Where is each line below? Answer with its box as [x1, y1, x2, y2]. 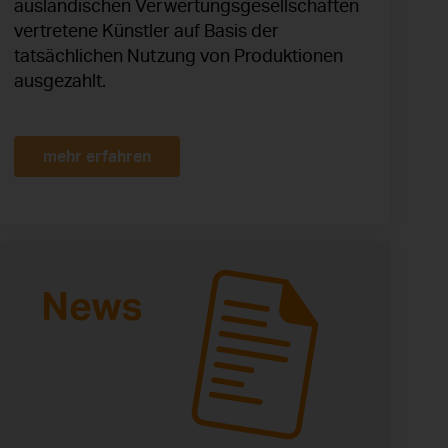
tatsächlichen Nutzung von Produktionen [14, 44, 343, 67]
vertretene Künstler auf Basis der [14, 19, 279, 42]
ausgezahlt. [14, 69, 106, 92]
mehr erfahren [43, 145, 151, 167]
